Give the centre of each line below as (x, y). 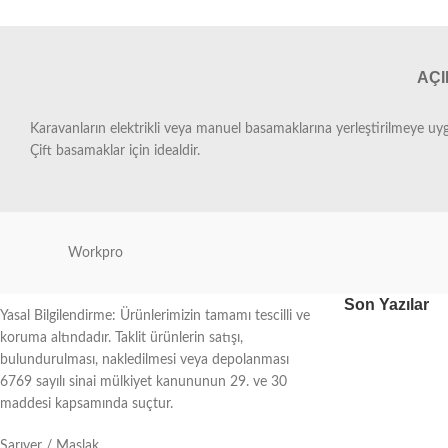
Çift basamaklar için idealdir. (115, 151)
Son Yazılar (386, 304)
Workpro (96, 253)
